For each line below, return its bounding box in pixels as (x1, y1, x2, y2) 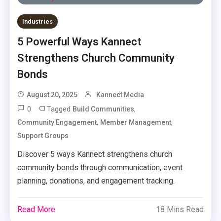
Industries (22, 18, 53, 25)
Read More (17, 205, 56, 214)
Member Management (100, 118, 172, 126)
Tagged (47, 105, 73, 113)
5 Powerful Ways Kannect (17, 36, 142, 48)
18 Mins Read (155, 205, 204, 214)
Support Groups (17, 132, 69, 140)
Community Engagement (17, 118, 97, 126)
